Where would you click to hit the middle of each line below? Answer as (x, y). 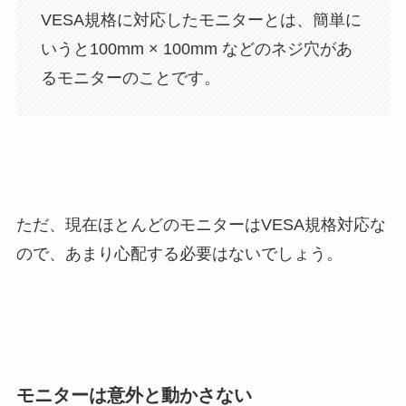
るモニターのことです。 (130, 77)
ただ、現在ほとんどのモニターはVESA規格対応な (201, 225)
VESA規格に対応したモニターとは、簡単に (201, 19)
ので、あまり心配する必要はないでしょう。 (179, 254)
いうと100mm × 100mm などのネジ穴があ (196, 48)
